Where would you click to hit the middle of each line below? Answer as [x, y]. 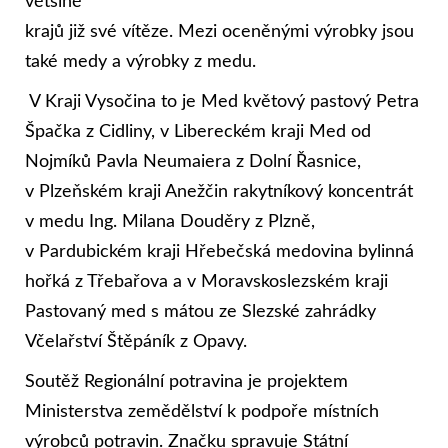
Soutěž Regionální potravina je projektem [186, 382]
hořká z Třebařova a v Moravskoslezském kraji [206, 282]
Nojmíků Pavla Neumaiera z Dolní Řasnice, [193, 162]
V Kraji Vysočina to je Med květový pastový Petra [222, 102]
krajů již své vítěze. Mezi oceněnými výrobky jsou [219, 32]
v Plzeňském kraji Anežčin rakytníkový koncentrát [219, 192]
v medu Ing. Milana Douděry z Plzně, [170, 222]
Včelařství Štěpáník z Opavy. [136, 342]
